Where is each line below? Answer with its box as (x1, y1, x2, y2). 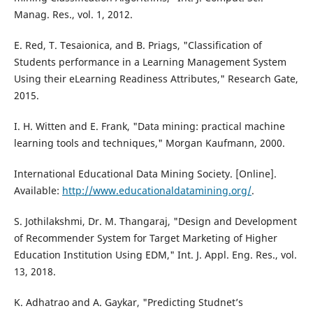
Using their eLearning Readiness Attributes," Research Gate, (13, 72, 298, 86)
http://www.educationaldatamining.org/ (61, 184, 252, 198)
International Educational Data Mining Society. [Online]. (13, 167, 277, 181)
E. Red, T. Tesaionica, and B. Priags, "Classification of (13, 38, 262, 52)
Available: (13, 184, 62, 198)
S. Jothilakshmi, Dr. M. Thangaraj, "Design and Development (13, 214, 297, 228)
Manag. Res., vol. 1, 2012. (13, 8, 133, 22)
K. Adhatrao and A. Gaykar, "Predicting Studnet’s (13, 296, 243, 310)
